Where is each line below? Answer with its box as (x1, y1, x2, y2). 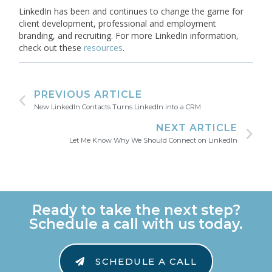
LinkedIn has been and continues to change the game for (19, 5, 244, 17)
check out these (19, 41, 84, 53)
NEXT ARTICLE (155, 122, 237, 134)
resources (84, 41, 123, 53)
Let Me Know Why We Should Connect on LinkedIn (69, 136, 237, 145)
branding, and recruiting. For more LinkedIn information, (19, 29, 239, 41)
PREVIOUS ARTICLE (34, 89, 143, 101)
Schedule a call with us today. (29, 215, 243, 233)
